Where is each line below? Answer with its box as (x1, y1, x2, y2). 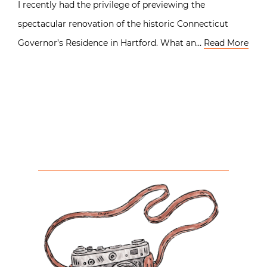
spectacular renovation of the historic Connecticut (18, 18, 228, 29)
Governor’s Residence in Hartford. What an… (18, 37, 204, 48)
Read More (204, 37, 249, 48)
